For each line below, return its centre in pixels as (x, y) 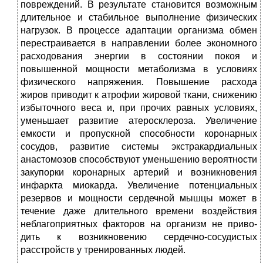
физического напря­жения (81, 82)
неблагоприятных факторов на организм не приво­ (139, 224)
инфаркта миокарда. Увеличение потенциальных (139, 186)
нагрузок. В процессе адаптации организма (122, 31)
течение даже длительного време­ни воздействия (139, 211)
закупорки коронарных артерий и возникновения (139, 173)
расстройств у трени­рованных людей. (103, 250)
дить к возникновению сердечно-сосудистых (139, 237)
